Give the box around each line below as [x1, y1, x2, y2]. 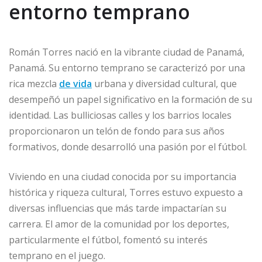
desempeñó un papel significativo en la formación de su [9, 93, 252, 106]
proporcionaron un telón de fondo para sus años [9, 125, 225, 138]
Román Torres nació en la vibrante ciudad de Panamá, [9, 46, 244, 59]
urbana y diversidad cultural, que [92, 77, 237, 91]
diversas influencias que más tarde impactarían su [9, 202, 226, 215]
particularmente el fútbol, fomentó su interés [9, 233, 208, 247]
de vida [59, 77, 92, 91]
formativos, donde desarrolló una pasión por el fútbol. [9, 140, 247, 154]
